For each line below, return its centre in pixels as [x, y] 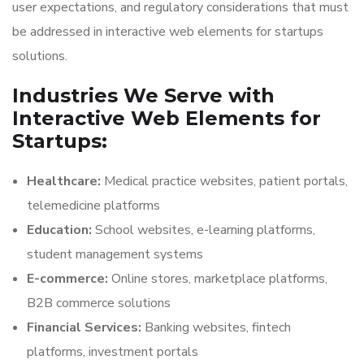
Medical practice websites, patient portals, [224, 181]
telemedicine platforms [93, 206]
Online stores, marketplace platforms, [218, 279]
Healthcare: [64, 181]
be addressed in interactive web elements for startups [168, 32]
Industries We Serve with [143, 95]
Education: [59, 230]
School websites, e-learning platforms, [204, 230]
